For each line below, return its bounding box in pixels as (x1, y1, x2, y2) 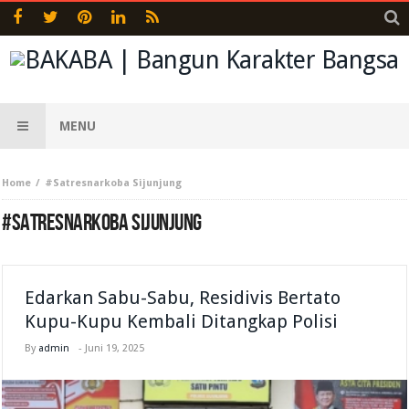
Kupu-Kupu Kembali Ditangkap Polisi (25, 310, 339, 332)
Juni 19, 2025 (85, 342, 145, 354)
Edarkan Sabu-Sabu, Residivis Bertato (25, 287, 341, 309)
